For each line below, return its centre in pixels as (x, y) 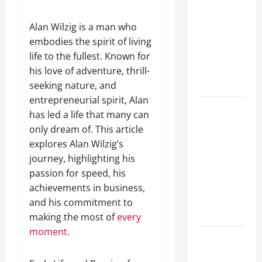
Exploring (216, 110)
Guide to (215, 10)
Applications (222, 83)
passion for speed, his (77, 173)
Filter (209, 39)
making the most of (73, 217)
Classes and (221, 54)
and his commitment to (81, 202)
